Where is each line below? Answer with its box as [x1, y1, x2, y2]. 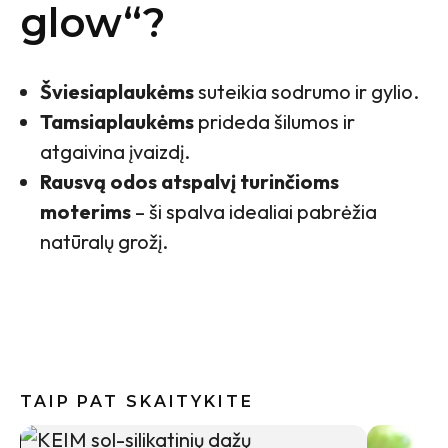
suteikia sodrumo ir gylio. [194, 79, 419, 104]
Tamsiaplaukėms [40, 109, 194, 134]
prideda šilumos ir [194, 109, 355, 134]
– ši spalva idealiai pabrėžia [131, 199, 377, 224]
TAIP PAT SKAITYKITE [20, 392, 254, 411]
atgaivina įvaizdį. [40, 139, 190, 164]
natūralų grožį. [40, 229, 168, 254]
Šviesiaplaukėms [40, 79, 194, 104]
